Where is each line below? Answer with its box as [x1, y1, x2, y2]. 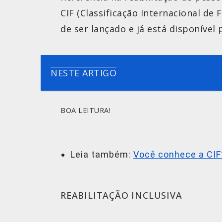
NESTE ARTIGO [51, 67, 116, 79]
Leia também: [70, 149, 133, 160]
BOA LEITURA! [60, 105, 111, 115]
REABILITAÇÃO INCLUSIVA [60, 189, 182, 201]
